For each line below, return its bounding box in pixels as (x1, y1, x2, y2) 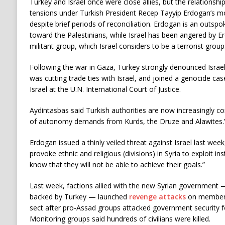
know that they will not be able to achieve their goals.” (29, 159, 205, 169)
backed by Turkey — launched (29, 191, 129, 201)
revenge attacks (129, 191, 186, 201)
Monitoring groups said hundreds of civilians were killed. (29, 213, 210, 223)
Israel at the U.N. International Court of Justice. (29, 84, 181, 94)
